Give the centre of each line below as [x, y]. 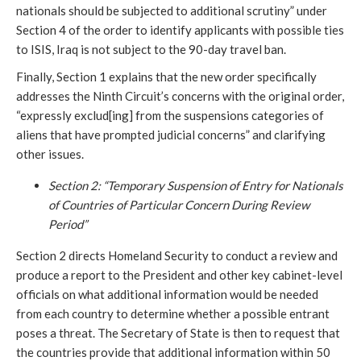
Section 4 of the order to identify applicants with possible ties [180, 30]
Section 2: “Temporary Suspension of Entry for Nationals [196, 185]
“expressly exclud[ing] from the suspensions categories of [170, 115]
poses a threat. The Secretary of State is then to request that [178, 333]
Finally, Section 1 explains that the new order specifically [166, 77]
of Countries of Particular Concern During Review [179, 205]
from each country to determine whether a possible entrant [173, 313]
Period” [68, 224]
